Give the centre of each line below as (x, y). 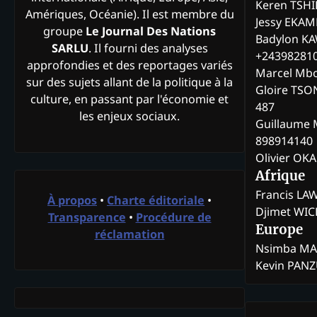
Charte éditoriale (156, 200)
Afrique (280, 176)
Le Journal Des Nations (151, 31)
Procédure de (173, 217)
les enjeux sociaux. (129, 116)
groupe (64, 31)
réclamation (129, 234)
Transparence (87, 217)
